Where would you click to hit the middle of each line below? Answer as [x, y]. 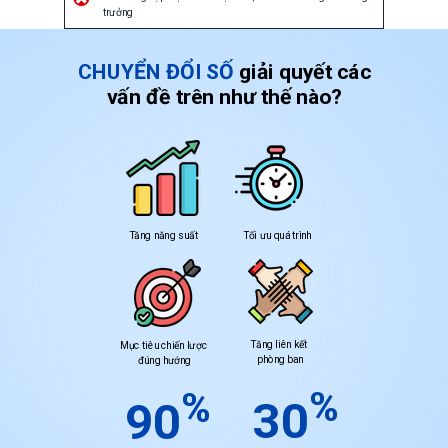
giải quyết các [307, 71]
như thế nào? [280, 96]
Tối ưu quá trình [277, 235]
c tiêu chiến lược [170, 345]
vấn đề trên [163, 96]
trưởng [118, 12]
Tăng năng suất [163, 235]
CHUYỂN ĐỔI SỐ [155, 71]
